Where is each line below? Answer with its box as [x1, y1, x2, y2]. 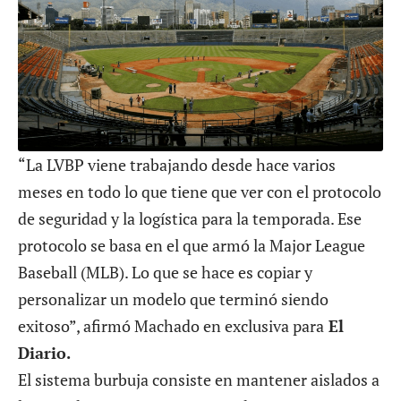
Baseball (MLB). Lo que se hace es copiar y [18, 260, 312, 283]
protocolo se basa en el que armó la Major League [18, 234, 365, 256]
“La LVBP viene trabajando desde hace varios [18, 153, 336, 175]
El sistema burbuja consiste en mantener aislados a [18, 368, 380, 390]
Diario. [18, 341, 71, 363]
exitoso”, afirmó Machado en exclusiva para [18, 314, 324, 337]
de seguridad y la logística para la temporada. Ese [18, 207, 362, 229]
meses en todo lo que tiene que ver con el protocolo [18, 180, 381, 202]
